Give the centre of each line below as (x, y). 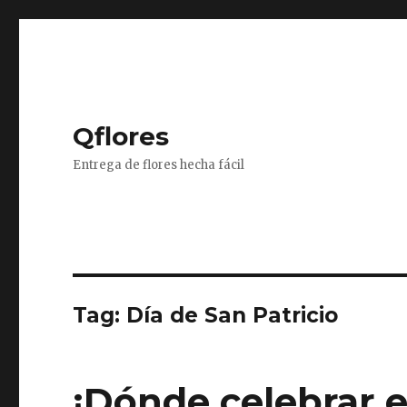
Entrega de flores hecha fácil (159, 165)
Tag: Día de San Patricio (206, 315)
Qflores (121, 136)
